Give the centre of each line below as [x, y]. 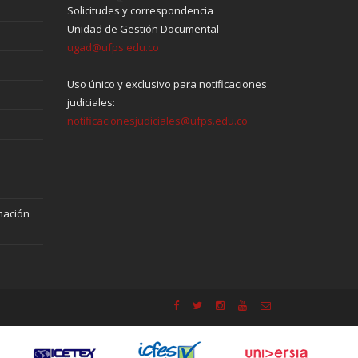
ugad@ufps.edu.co [113, 47]
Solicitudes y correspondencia [140, 10]
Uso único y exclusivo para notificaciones [167, 84]
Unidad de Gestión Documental [143, 28]
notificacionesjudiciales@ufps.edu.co [157, 120]
